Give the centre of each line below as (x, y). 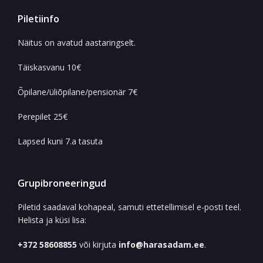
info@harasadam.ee (161, 245)
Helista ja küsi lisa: (52, 220)
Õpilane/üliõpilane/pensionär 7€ (77, 92)
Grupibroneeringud (62, 183)
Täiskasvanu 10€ (49, 68)
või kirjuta (99, 245)
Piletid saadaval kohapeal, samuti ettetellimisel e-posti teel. (129, 207)
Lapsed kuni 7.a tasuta (60, 141)
